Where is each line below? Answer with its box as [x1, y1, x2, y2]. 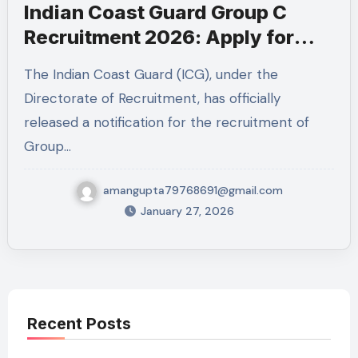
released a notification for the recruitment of [23, 113, 309, 131]
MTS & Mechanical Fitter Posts [23, 50, 312, 74]
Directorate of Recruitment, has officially [23, 89, 280, 107]
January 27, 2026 [141, 203, 234, 218]
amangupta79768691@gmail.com [102, 182, 283, 197]
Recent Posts [26, 313, 131, 333]
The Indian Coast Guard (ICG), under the [23, 66, 33, 83]
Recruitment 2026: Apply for [23, 26, 294, 49]
